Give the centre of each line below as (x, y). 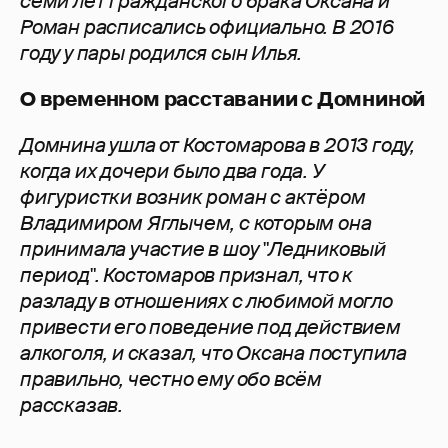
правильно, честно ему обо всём (171, 379)
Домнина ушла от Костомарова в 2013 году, (217, 145)
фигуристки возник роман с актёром (193, 197)
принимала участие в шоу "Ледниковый (203, 249)
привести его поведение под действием (210, 327)
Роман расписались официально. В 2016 (207, 27)
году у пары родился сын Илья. (161, 53)
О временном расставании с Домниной (223, 99)
